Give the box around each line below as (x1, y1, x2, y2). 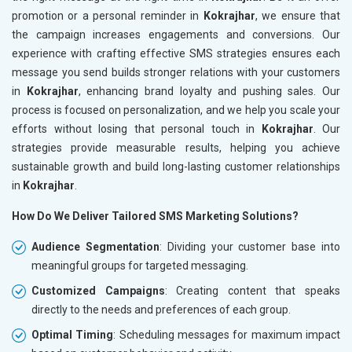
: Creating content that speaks (164, 284, 341, 297)
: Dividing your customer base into (159, 240, 341, 253)
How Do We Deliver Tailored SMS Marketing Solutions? (12, 209, 299, 222)
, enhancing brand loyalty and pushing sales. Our (78, 84, 340, 97)
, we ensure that (255, 9, 341, 22)
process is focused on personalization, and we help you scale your (12, 103, 340, 116)
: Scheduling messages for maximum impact (113, 328, 341, 341)
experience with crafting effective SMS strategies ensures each (12, 46, 340, 60)
